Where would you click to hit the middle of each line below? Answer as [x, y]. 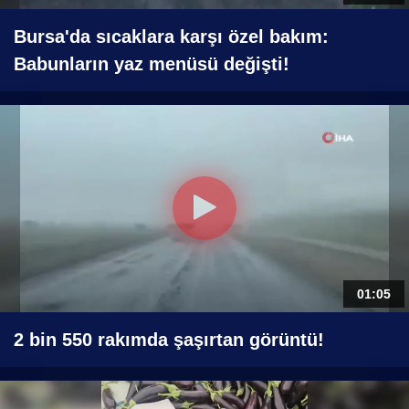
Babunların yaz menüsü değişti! [152, 63]
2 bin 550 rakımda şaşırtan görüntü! [169, 339]
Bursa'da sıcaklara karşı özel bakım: [171, 36]
